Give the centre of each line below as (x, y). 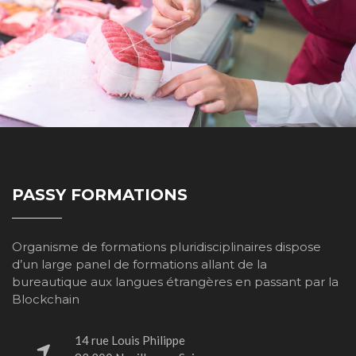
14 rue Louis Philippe (130, 340)
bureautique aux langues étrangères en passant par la (175, 282)
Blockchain (46, 299)
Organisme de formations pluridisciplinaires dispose (166, 247)
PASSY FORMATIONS (100, 195)
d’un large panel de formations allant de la (139, 264)
